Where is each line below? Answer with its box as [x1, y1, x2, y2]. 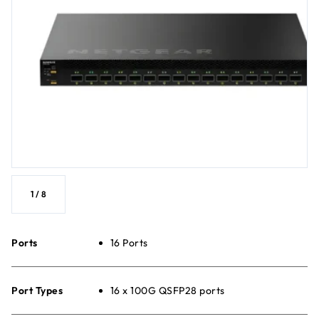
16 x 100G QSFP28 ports [110, 283, 225, 297]
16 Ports [110, 236, 148, 249]
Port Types [11, 283, 63, 297]
